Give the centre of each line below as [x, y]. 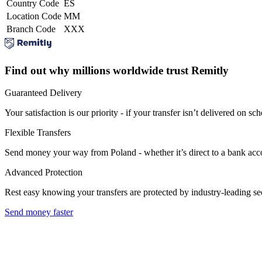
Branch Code [31, 29]
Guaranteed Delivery [43, 93]
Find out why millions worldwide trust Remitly [117, 70]
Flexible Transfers [38, 133]
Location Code [34, 16]
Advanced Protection [44, 173]
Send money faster [39, 212]
